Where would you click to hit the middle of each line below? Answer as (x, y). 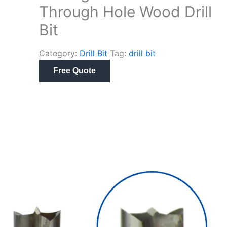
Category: (60, 53)
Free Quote (75, 71)
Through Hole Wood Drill (126, 12)
